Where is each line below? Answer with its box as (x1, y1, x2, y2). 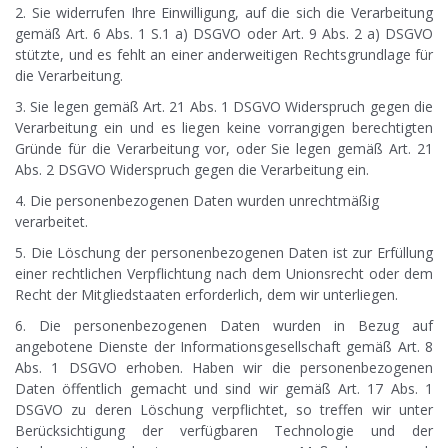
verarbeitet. (15, 212, 88, 232)
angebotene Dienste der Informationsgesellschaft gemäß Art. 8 (15, 337, 433, 357)
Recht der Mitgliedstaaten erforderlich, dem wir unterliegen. (15, 285, 398, 305)
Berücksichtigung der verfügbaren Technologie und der (15, 421, 433, 441)
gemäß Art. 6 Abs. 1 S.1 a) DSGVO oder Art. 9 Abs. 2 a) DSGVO (15, 24, 433, 44)
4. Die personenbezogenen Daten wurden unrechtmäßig (15, 191, 379, 211)
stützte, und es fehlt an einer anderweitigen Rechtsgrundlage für (15, 45, 433, 65)
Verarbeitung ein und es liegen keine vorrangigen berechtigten (15, 118, 433, 138)
